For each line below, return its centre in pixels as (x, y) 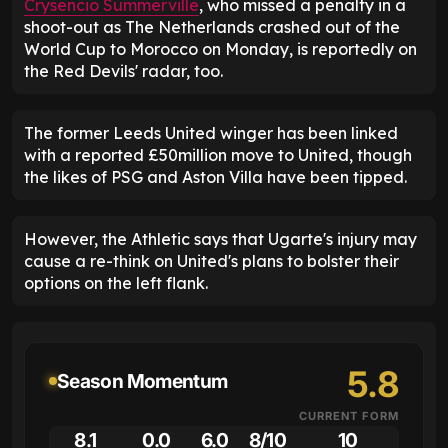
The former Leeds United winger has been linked (211, 132)
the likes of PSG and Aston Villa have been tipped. (215, 176)
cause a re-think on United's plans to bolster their (211, 260)
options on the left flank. (116, 282)
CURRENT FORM (349, 415)
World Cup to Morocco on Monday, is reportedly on (220, 48)
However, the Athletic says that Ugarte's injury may (220, 238)
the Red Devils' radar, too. (123, 70)
